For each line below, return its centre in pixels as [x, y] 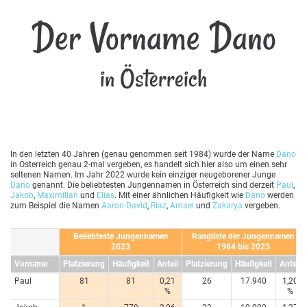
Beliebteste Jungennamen [121, 236]
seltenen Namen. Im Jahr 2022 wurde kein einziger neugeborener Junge [143, 174]
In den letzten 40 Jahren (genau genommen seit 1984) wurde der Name [143, 154]
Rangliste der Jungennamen [243, 236]
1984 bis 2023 [243, 246]
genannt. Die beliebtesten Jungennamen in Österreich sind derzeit [153, 185]
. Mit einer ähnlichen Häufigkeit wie [180, 195]
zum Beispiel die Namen [56, 205]
